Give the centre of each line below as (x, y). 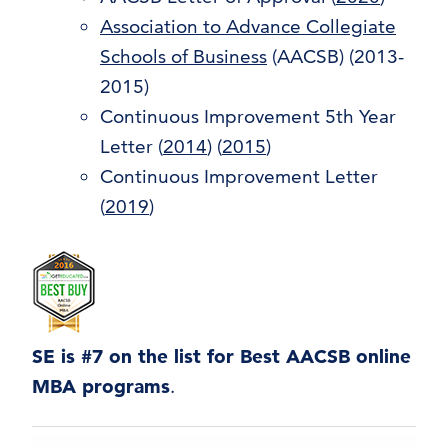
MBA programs (101, 387)
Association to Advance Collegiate (248, 27)
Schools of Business (183, 57)
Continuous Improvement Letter (239, 177)
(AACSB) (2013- (335, 57)
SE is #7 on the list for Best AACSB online (221, 357)
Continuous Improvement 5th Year (248, 117)
